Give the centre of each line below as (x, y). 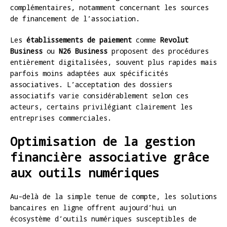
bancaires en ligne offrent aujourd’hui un (93, 207)
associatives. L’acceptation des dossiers (91, 84)
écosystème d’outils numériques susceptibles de (103, 218)
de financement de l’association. (75, 18)
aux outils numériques (85, 173)
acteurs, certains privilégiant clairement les (101, 106)
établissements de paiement (79, 40)
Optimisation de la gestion (102, 141)
